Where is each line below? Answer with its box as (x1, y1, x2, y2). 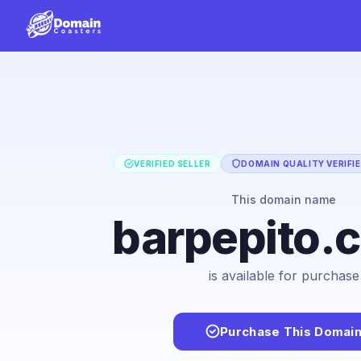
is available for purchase (208, 267, 359, 284)
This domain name (231, 192, 336, 206)
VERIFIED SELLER (134, 158, 211, 168)
